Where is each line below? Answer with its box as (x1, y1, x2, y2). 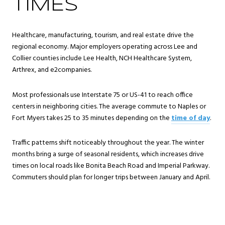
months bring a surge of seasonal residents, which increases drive (12, 149, 204, 161)
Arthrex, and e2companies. (12, 64, 91, 76)
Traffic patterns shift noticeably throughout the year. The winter (12, 137, 204, 149)
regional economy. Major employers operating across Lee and (12, 41, 197, 53)
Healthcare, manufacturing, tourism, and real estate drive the (12, 30, 194, 42)
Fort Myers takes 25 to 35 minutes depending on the (12, 112, 171, 124)
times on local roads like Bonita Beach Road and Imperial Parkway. (12, 160, 209, 172)
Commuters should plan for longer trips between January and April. (12, 172, 210, 184)
